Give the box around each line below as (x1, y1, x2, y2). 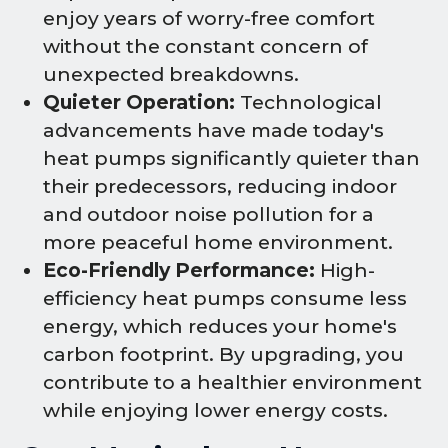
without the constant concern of (43, 35, 368, 59)
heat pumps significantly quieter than (43, 147, 420, 171)
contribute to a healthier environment (43, 371, 422, 395)
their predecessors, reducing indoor (43, 175, 397, 199)
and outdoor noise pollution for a (43, 203, 374, 227)
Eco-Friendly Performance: (43, 259, 315, 283)
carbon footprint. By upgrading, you (43, 343, 404, 367)
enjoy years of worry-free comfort (43, 7, 375, 31)
